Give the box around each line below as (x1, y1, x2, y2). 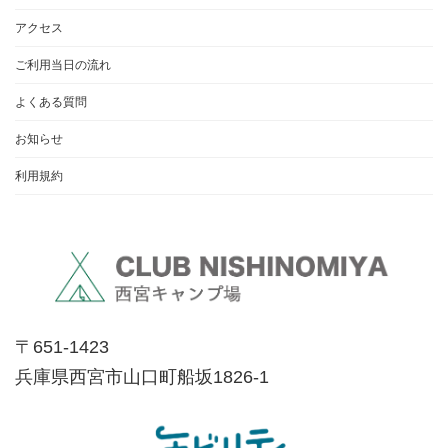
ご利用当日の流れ (15, 58, 111, 72)
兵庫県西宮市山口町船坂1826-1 (15, 367, 269, 388)
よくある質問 (15, 95, 87, 109)
